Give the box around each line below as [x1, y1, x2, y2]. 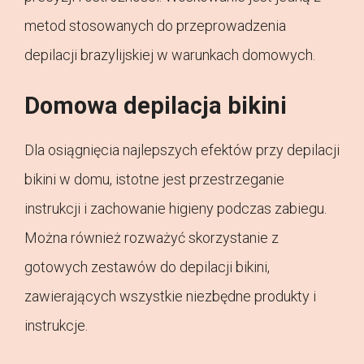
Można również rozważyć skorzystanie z [24, 229, 279, 247]
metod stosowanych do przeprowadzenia [24, 17, 286, 35]
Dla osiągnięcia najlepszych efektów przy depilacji [24, 141, 340, 159]
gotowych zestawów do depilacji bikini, [24, 258, 270, 276]
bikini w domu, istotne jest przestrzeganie [24, 171, 284, 188]
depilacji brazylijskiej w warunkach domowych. [24, 46, 315, 64]
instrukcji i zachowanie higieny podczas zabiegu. [24, 200, 327, 218]
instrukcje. [24, 317, 88, 335]
